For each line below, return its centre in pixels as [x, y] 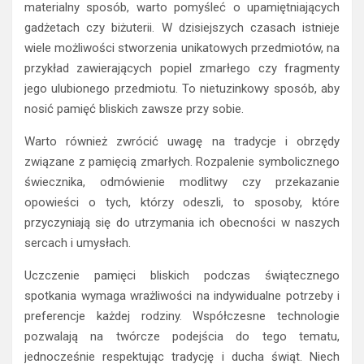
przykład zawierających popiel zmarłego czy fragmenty [182, 68]
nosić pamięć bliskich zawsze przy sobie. [134, 108]
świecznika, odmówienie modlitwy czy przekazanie [182, 182]
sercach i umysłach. [78, 243]
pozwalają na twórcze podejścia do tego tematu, [182, 336]
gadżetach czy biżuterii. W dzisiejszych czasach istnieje [182, 27]
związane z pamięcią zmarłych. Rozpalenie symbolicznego [182, 161]
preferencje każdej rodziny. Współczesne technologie [182, 316]
